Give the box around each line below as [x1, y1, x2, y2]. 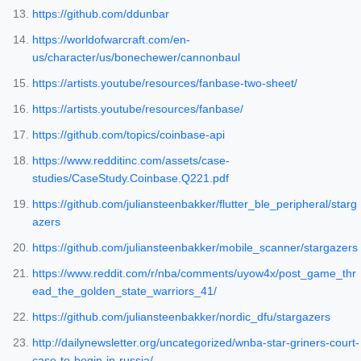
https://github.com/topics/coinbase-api [32, 128, 225, 142]
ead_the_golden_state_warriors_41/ [32, 284, 217, 298]
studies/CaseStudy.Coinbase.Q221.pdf [32, 172, 229, 185]
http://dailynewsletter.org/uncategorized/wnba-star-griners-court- [32, 336, 359, 350]
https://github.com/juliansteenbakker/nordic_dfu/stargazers [32, 310, 330, 324]
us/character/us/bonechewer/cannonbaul [32, 51, 240, 64]
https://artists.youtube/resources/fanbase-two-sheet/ [32, 77, 297, 90]
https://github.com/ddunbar [32, 7, 169, 21]
